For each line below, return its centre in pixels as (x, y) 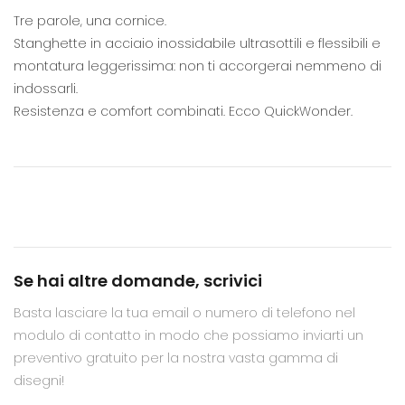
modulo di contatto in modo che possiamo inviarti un (188, 335)
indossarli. (46, 89)
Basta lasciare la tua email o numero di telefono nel (184, 312)
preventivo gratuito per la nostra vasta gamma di (176, 358)
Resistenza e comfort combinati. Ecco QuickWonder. (183, 112)
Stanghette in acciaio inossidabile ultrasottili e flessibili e (197, 44)
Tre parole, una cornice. (90, 21)
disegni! (39, 380)
